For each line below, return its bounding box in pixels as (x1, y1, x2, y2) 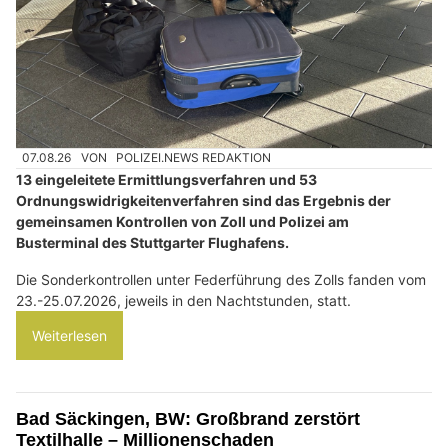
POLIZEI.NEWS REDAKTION (116, 150, 272, 166)
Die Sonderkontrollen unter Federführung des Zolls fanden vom (16, 270, 426, 288)
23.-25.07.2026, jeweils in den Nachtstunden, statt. (16, 291, 351, 309)
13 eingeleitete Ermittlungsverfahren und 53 (16, 170, 317, 188)
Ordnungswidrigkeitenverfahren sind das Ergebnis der (16, 191, 391, 209)
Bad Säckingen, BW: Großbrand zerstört (16, 408, 360, 429)
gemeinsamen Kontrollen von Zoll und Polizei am (16, 212, 349, 230)
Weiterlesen (32, 326, 107, 344)
